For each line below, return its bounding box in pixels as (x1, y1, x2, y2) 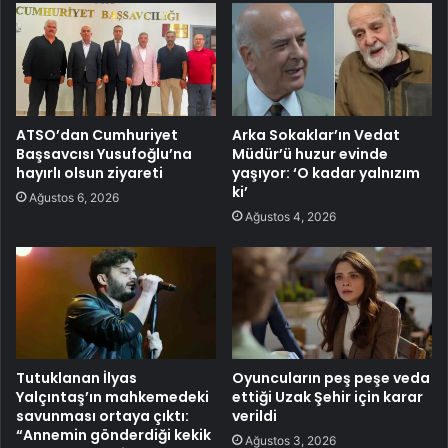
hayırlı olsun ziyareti (16, 162, 163, 183)
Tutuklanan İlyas (16, 368, 137, 389)
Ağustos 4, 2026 (245, 208, 336, 224)
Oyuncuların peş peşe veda (232, 368, 430, 389)
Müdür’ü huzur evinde (232, 143, 388, 164)
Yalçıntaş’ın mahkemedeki (16, 387, 209, 408)
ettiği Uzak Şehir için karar (232, 387, 423, 408)
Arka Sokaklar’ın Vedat (232, 124, 400, 145)
